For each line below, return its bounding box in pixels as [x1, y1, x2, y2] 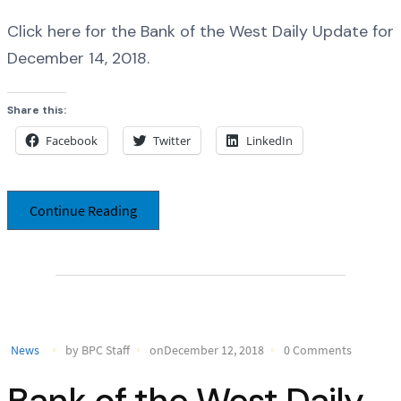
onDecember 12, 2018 [149, 341, 264, 358]
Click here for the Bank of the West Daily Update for [7, 20, 394, 42]
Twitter [153, 132, 191, 149]
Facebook [46, 132, 98, 149]
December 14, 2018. [7, 47, 149, 69]
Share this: [7, 103, 66, 118]
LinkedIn [246, 132, 293, 149]
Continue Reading [30, 200, 137, 219]
